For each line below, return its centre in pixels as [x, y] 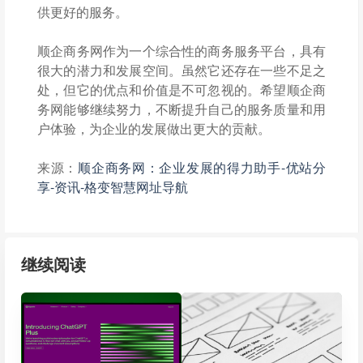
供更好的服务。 [83, 12]
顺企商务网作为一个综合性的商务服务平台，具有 [181, 51]
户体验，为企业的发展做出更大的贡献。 [154, 128]
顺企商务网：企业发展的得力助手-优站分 [202, 167]
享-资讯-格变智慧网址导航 [113, 187]
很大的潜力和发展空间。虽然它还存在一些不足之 [181, 70]
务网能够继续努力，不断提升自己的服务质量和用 [181, 109]
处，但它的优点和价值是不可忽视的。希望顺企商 [181, 90]
